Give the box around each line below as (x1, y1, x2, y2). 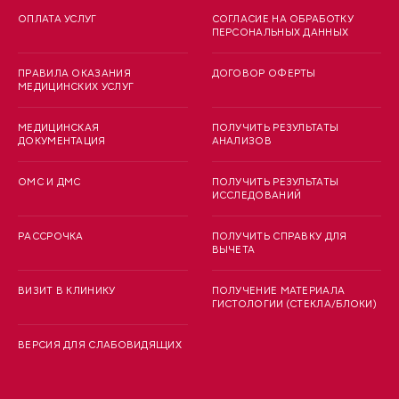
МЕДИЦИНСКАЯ (18, 121, 100, 134)
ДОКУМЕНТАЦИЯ (18, 134, 106, 148)
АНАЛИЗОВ (211, 134, 272, 148)
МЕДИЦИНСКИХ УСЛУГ (18, 80, 134, 94)
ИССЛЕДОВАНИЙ (211, 189, 302, 202)
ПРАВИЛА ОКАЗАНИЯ (18, 67, 131, 80)
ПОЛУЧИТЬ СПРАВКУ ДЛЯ (211, 230, 347, 243)
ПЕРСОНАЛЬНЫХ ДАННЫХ (211, 26, 349, 39)
